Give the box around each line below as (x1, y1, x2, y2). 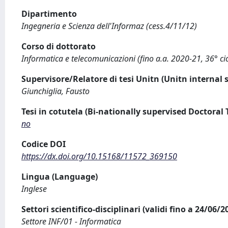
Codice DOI (21, 138, 66, 150)
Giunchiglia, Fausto (21, 85, 90, 97)
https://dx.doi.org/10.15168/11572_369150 (21, 151, 177, 162)
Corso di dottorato (21, 41, 96, 52)
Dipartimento (21, 8, 77, 19)
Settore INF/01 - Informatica (21, 216, 121, 227)
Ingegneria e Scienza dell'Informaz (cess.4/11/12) (21, 20, 197, 32)
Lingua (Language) (21, 171, 98, 182)
